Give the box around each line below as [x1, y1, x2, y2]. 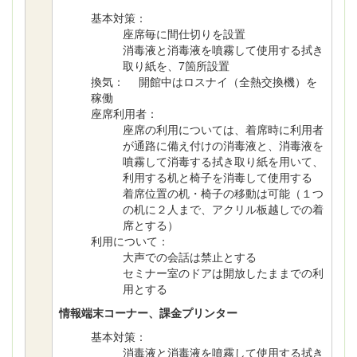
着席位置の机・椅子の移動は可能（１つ [123, 185, 324, 201]
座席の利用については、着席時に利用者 [123, 121, 324, 137]
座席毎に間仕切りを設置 [123, 25, 245, 41]
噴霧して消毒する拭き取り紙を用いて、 [123, 153, 324, 169]
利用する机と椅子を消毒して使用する [123, 169, 312, 185]
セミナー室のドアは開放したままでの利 [123, 265, 324, 280]
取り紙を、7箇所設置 [123, 57, 229, 73]
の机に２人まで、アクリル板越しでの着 [123, 201, 324, 217]
